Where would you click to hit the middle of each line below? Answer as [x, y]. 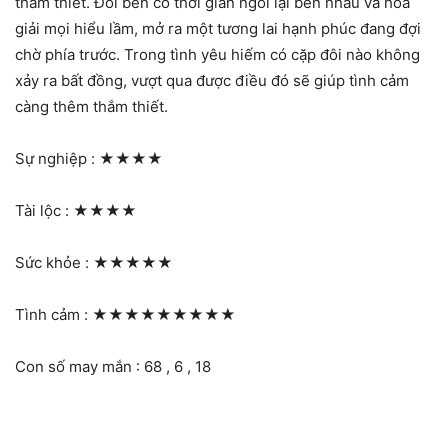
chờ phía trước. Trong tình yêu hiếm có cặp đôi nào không [217, 55]
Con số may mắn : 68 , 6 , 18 [113, 367]
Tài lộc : [44, 211]
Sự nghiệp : [57, 159]
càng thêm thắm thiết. [91, 107]
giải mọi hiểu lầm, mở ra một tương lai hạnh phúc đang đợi [218, 29]
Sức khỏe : [54, 263]
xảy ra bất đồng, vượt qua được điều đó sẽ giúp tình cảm [212, 81]
